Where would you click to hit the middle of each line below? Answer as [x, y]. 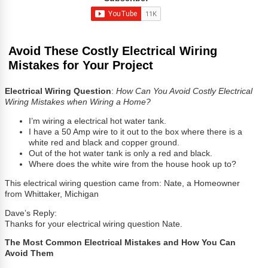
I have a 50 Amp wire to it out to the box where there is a [136, 132]
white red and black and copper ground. [104, 143]
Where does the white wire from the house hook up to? [133, 165]
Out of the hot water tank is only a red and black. [121, 154]
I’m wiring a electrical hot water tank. [98, 121]
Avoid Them [29, 254]
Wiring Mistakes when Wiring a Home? [78, 102]
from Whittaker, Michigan [52, 194]
